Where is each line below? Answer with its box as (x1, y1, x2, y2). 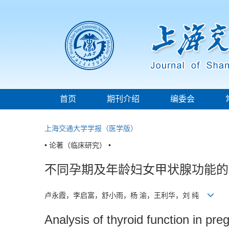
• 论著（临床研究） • (44, 141, 111, 149)
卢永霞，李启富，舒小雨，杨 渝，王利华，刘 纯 (44, 191, 207, 200)
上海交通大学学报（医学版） (44, 124, 138, 132)
